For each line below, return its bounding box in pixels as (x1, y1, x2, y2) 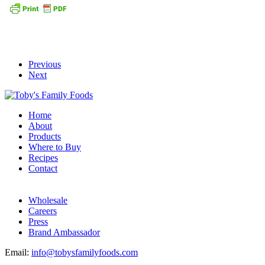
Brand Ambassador (28, 227, 100, 237)
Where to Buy (28, 141, 81, 152)
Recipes (28, 152, 58, 163)
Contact (28, 163, 57, 173)
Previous (28, 59, 61, 69)
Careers (28, 205, 57, 216)
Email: (5, 247, 31, 257)
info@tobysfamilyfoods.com (31, 247, 138, 257)
